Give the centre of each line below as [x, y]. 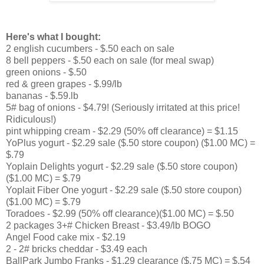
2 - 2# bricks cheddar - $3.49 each [77, 249]
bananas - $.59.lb [42, 95]
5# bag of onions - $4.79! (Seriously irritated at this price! [123, 107]
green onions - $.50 [46, 72]
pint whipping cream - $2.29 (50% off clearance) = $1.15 [122, 131]
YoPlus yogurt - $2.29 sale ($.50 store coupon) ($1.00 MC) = [131, 143]
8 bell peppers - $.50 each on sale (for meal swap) [110, 60]
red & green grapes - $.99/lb [64, 84]
